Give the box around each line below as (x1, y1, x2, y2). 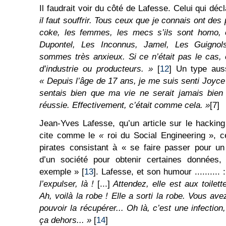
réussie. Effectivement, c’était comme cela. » (39, 100, 210, 110)
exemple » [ (39, 167, 84, 177)
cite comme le (39, 131, 99, 140)
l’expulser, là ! (39, 179, 98, 189)
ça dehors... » (39, 215, 91, 225)
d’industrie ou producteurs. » (39, 64, 153, 74)
